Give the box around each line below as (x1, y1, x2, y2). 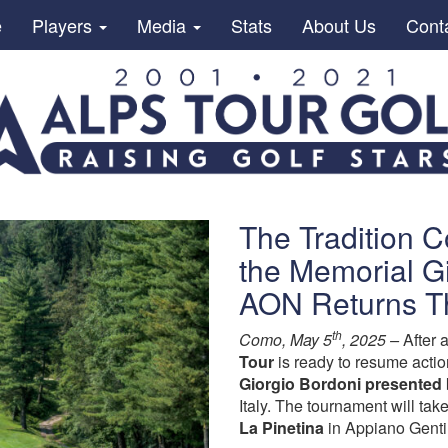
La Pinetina (239, 416, 324, 439)
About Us (301, 12, 376, 38)
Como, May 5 (239, 328, 332, 351)
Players (31, 12, 97, 38)
